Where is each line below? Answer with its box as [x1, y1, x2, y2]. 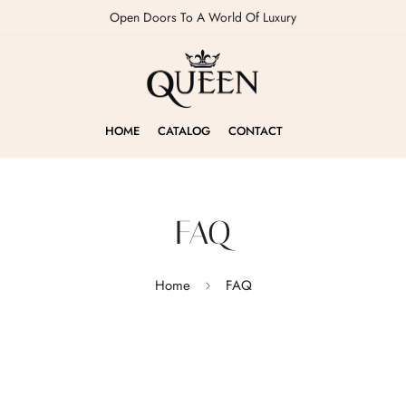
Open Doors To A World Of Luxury [110, 8, 296, 26]
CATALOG [158, 122, 210, 140]
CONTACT [228, 122, 283, 140]
